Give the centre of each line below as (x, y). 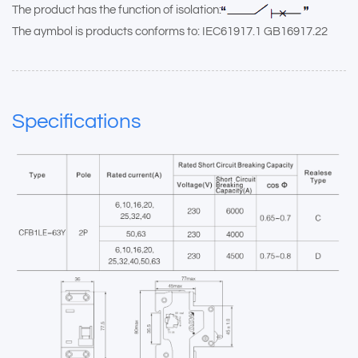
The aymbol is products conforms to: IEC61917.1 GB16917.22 (170, 32)
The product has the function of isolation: (117, 10)
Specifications (77, 122)
